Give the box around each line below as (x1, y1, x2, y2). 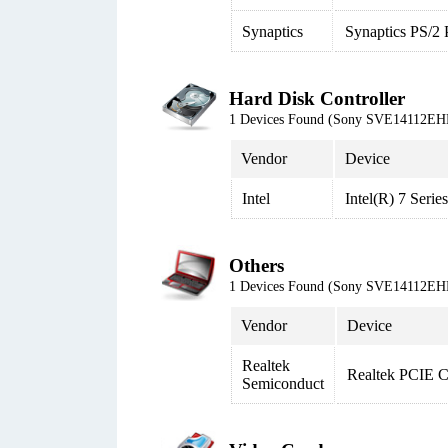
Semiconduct (242, 375, 324, 392)
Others (229, 255, 284, 276)
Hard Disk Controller (229, 88, 405, 109)
